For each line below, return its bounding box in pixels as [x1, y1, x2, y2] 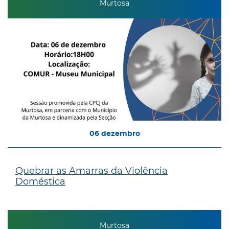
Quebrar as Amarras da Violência [15, 165, 168, 176]
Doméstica [15, 175, 65, 187]
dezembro [101, 130, 140, 138]
